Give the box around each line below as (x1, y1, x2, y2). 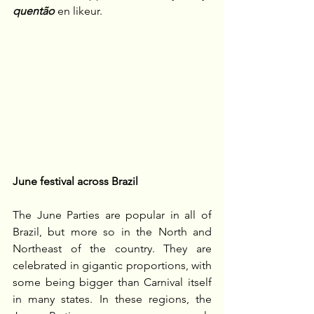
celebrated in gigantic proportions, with (13, 259, 212, 273)
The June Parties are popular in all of (13, 208, 212, 222)
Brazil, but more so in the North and (13, 225, 212, 239)
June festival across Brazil (13, 175, 138, 189)
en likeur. (55, 4, 102, 18)
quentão (13, 4, 55, 18)
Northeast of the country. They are (13, 242, 212, 256)
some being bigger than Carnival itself (13, 275, 212, 289)
